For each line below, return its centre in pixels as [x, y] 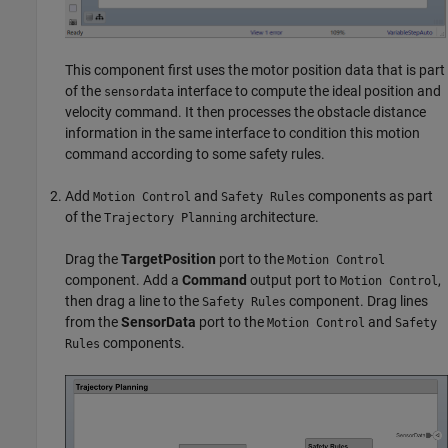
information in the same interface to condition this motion [242, 132]
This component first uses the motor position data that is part [255, 69]
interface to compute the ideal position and [307, 90]
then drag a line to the [133, 300]
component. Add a [123, 279]
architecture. [278, 216]
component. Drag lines [357, 300]
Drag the [93, 258]
